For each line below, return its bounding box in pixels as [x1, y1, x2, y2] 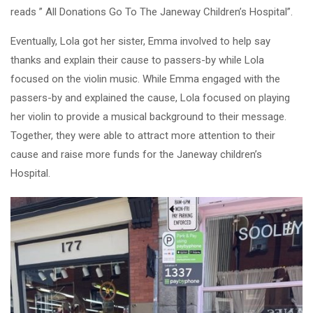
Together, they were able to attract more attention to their [10, 129, 275, 142]
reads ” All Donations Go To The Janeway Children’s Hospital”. [10, 5, 293, 18]
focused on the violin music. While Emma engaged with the [10, 72, 280, 85]
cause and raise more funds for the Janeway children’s [10, 147, 262, 161]
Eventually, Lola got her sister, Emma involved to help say [10, 34, 270, 48]
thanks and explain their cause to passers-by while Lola [10, 53, 264, 66]
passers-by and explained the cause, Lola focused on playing [10, 91, 290, 104]
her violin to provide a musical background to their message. [10, 110, 286, 123]
